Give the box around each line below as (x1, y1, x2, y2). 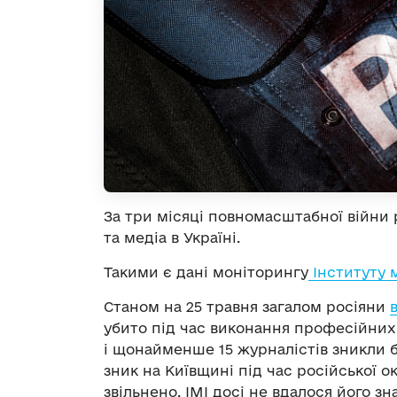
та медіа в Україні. (104, 229, 240, 245)
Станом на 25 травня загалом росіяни (104, 298, 390, 315)
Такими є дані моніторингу (104, 263, 308, 280)
